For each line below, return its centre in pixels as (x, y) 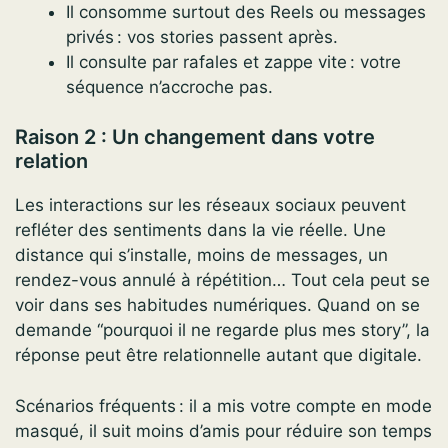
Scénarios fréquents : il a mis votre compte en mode (223, 405)
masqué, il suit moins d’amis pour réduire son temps (223, 430)
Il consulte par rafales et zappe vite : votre (233, 61)
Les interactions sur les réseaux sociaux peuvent (210, 205)
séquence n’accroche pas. (169, 86)
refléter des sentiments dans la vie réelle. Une (200, 230)
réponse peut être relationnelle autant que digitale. (218, 355)
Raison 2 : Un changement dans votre (195, 137)
